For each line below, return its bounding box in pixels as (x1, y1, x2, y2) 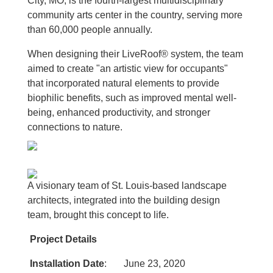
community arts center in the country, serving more (27, 9, 243, 20)
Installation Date (29, 258, 104, 269)
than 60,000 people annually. (27, 24, 152, 35)
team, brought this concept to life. (27, 209, 169, 220)
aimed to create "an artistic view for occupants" (27, 63, 228, 74)
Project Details (29, 233, 97, 244)
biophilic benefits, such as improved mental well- (27, 92, 236, 103)
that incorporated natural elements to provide (27, 77, 219, 88)
